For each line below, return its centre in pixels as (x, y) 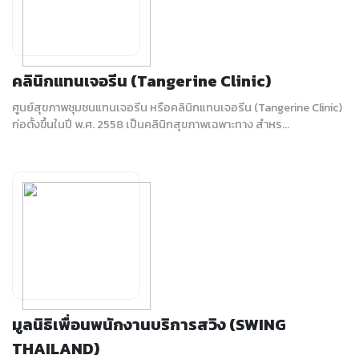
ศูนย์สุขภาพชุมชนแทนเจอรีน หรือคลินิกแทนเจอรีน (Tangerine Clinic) (177, 107)
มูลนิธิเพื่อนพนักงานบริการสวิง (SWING (149, 325)
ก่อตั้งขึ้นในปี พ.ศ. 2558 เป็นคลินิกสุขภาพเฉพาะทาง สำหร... (151, 124)
